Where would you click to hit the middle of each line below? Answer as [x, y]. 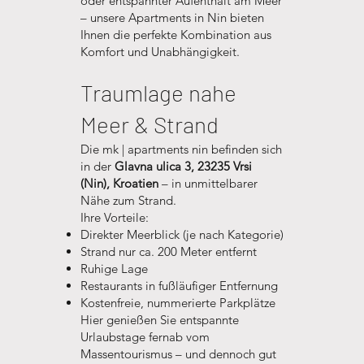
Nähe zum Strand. [128, 200]
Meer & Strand [149, 124]
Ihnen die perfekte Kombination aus [175, 35]
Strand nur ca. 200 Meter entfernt [168, 251]
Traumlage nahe [158, 93]
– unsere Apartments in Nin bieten [172, 17]
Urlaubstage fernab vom [145, 337]
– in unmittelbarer [208, 183]
